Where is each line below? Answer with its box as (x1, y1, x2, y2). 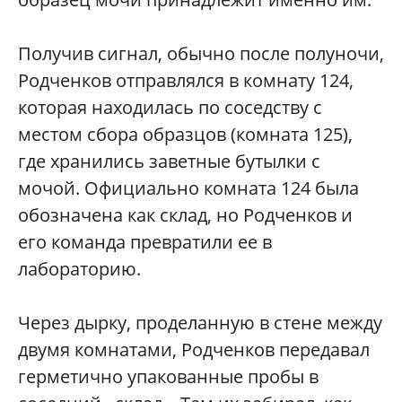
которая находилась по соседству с (18, 94, 322, 119)
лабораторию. (18, 256, 141, 281)
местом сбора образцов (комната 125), (18, 121, 353, 146)
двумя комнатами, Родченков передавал (18, 336, 370, 362)
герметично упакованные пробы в (18, 363, 319, 389)
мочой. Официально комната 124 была (18, 175, 359, 200)
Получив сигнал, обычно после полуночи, (18, 40, 384, 66)
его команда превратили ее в (18, 229, 272, 254)
